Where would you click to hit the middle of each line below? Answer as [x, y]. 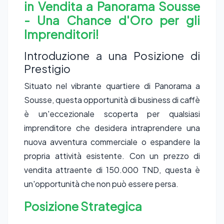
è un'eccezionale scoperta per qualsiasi [112, 114]
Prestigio [47, 68]
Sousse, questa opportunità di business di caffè [112, 100]
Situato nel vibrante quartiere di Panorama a [112, 86]
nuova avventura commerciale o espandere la [112, 142]
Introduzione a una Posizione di [112, 55]
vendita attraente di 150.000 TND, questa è [112, 170]
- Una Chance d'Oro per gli [112, 20]
